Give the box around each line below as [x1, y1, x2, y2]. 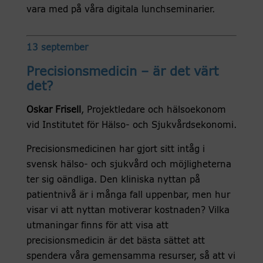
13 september [26, 43, 88, 53]
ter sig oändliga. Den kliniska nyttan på [26, 176, 200, 185]
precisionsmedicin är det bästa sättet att [26, 237, 205, 246]
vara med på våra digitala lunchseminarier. [26, 5, 215, 15]
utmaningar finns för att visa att [26, 221, 168, 231]
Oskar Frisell [26, 106, 81, 115]
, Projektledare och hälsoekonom [80, 106, 226, 115]
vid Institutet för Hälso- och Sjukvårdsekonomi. [26, 121, 237, 130]
